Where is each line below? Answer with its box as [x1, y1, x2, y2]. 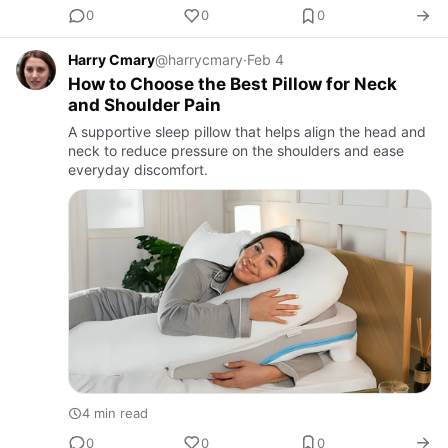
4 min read [82, 405, 148, 421]
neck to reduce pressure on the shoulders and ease [68, 141, 404, 159]
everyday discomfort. [68, 160, 208, 178]
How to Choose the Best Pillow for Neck [68, 73, 397, 94]
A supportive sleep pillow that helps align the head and [68, 122, 426, 140]
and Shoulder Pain [68, 94, 221, 115]
